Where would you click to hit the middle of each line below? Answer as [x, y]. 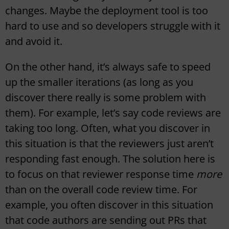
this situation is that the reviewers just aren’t [109, 144]
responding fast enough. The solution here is [110, 159]
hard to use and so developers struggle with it [113, 26]
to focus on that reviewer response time [101, 174]
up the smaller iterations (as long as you [99, 82]
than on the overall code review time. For [101, 190]
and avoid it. [34, 41]
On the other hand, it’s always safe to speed [108, 67]
